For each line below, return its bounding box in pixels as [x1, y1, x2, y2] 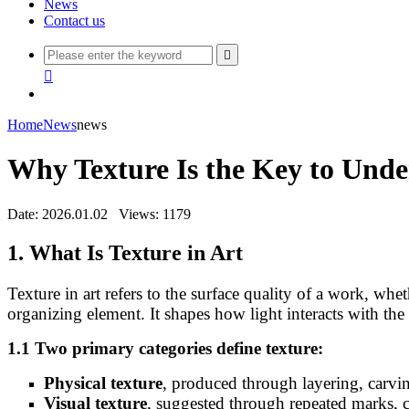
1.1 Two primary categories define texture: [7, 338, 323, 358]
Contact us [44, 13, 105, 28]
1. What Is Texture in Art [7, 240, 243, 265]
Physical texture [44, 372, 163, 393]
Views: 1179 [119, 205, 191, 222]
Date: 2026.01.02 [7, 205, 108, 222]
